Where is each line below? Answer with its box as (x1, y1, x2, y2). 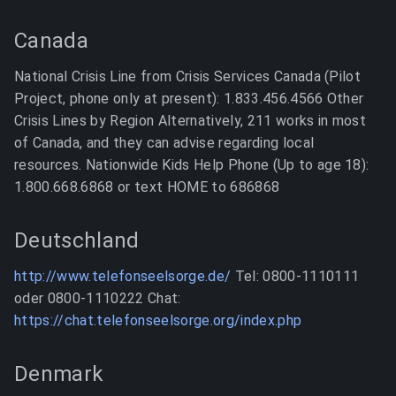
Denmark (14, 362, 104, 386)
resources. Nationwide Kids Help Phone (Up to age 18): (14, 156, 369, 173)
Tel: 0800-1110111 (231, 268, 360, 285)
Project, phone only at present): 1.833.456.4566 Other (14, 90, 364, 107)
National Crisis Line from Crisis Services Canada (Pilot (14, 68, 362, 85)
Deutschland (14, 228, 140, 253)
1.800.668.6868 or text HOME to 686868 (14, 179, 280, 195)
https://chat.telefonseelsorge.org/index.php (14, 312, 302, 329)
